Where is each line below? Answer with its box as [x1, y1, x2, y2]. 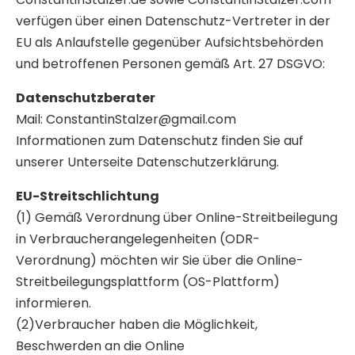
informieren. [16, 293, 91, 312]
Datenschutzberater [16, 88, 155, 107]
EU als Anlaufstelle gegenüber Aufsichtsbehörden [16, 32, 323, 52]
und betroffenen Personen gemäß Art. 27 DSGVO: [16, 54, 325, 73]
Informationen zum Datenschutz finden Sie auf [16, 131, 303, 150]
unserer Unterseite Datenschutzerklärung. [16, 152, 279, 171]
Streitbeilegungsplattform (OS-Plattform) [16, 272, 280, 291]
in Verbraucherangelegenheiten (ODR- [16, 229, 260, 248]
